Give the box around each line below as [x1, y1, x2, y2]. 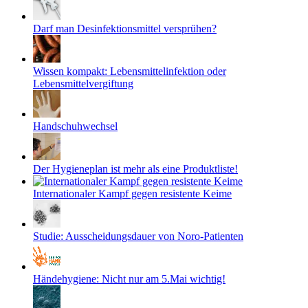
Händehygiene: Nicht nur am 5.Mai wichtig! [33, 272, 225, 285]
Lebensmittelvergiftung [33, 77, 133, 89]
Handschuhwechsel [33, 120, 118, 132]
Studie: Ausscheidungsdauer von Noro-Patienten [33, 230, 243, 242]
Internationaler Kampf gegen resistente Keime [33, 187, 232, 199]
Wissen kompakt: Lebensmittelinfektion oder [33, 65, 226, 77]
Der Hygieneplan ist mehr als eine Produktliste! [33, 162, 238, 175]
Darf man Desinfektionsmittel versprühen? [33, 22, 217, 34]
